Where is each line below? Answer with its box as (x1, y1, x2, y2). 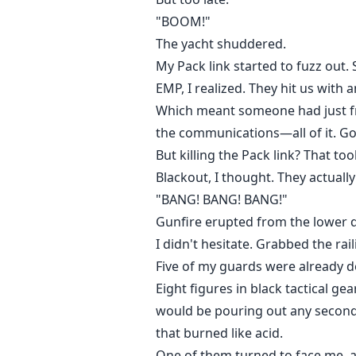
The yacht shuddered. (156, 35, 286, 53)
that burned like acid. (156, 324, 283, 342)
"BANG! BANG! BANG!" (156, 191, 288, 209)
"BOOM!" (156, 13, 211, 31)
